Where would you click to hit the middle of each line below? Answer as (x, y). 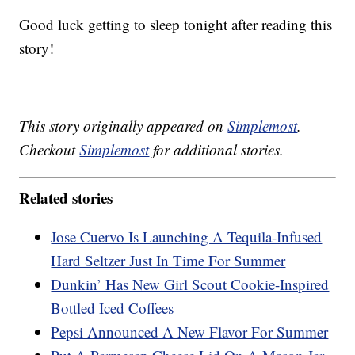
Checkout (50, 150)
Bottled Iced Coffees (113, 307)
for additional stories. (217, 150)
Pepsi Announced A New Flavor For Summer (190, 331)
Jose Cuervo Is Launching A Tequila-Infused (187, 236)
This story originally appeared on (124, 126)
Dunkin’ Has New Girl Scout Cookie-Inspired (190, 284)
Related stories (66, 197)
